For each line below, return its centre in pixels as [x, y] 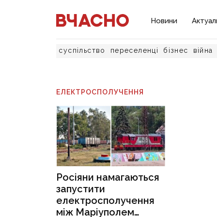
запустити [81, 189]
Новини [164, 21]
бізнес [176, 50]
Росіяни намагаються [108, 178]
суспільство [82, 50]
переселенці [134, 50]
